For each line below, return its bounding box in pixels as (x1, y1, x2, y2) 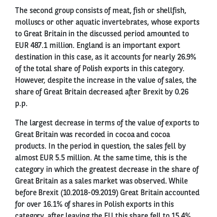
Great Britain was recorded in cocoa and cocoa (15, 131, 170, 139)
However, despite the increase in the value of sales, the (15, 77, 197, 85)
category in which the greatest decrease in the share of (15, 166, 199, 174)
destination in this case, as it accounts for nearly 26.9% (15, 53, 197, 62)
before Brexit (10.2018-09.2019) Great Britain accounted (15, 189, 200, 197)
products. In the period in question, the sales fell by (15, 142, 186, 151)
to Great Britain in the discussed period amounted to (15, 30, 189, 38)
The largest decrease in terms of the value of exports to (15, 119, 200, 127)
